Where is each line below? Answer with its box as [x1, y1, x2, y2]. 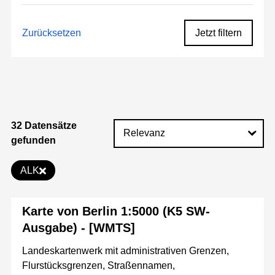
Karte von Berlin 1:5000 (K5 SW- [22, 204, 210, 219]
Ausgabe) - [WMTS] [22, 221, 135, 235]
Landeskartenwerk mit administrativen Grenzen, [22, 246, 229, 257]
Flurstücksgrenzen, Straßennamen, [22, 260, 175, 271]
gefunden [11, 135, 56, 146]
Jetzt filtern [195, 28, 242, 39]
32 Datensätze [11, 120, 77, 131]
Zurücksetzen [22, 27, 81, 38]
